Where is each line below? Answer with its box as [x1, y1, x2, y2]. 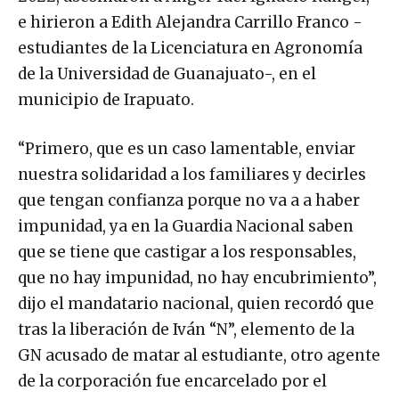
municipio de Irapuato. [18, 90, 194, 110]
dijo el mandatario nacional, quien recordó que [18, 294, 374, 314]
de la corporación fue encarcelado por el [18, 371, 327, 392]
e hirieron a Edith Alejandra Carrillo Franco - [18, 12, 362, 33]
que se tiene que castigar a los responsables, [18, 242, 356, 263]
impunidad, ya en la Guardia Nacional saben [18, 216, 354, 237]
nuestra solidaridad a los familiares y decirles [18, 165, 366, 185]
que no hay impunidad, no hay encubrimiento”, [18, 268, 377, 289]
